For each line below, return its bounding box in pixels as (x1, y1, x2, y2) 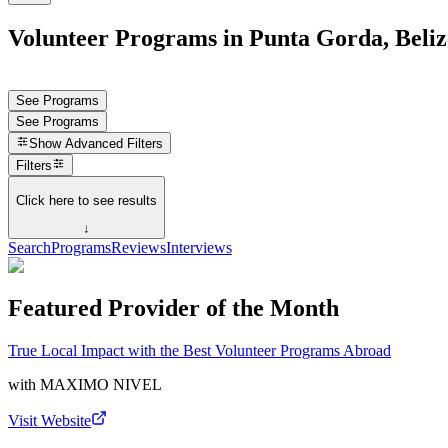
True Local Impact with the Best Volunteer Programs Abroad (8, 341, 391, 359)
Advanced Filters (65, 136, 164, 152)
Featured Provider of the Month (8, 295, 339, 321)
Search (8, 239, 51, 257)
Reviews (111, 239, 166, 257)
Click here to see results (16, 192, 157, 208)
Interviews (166, 239, 232, 257)
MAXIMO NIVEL (40, 375, 162, 393)
